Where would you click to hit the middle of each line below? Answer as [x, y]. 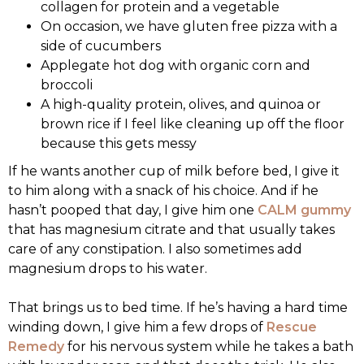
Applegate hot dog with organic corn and [175, 66]
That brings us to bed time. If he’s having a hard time [178, 308]
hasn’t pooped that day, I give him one [133, 210]
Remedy [36, 347]
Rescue [292, 327]
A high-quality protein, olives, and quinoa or [181, 105]
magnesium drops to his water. [108, 269]
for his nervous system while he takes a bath [209, 347]
